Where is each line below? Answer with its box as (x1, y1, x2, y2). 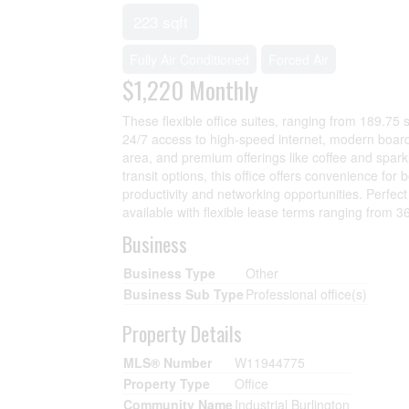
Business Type (123, 264, 216, 282)
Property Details (122, 319, 243, 348)
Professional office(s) (246, 285, 368, 303)
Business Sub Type (123, 285, 245, 303)
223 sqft (133, 10, 189, 33)
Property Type (123, 374, 211, 393)
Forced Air (268, 50, 330, 68)
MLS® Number (123, 353, 213, 372)
